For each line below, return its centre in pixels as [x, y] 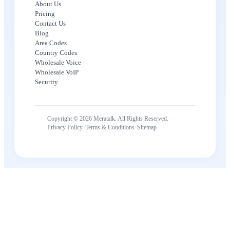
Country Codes [56, 53]
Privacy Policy [65, 127]
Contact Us [50, 24]
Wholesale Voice [58, 63]
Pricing [45, 14]
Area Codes [51, 43]
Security [46, 82]
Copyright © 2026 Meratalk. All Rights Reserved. [108, 119]
